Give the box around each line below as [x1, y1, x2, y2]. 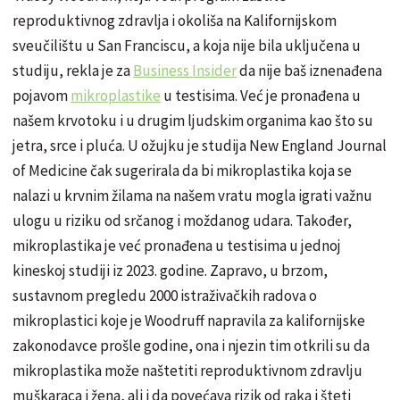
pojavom [12, 85, 71, 105]
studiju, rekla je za [12, 60, 133, 80]
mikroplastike [71, 85, 161, 105]
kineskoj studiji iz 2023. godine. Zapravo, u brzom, [12, 260, 328, 280]
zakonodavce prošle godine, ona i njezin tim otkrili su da [12, 335, 370, 355]
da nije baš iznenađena [237, 60, 382, 80]
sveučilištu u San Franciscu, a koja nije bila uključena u [12, 35, 361, 55]
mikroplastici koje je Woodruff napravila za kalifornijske [12, 310, 365, 330]
